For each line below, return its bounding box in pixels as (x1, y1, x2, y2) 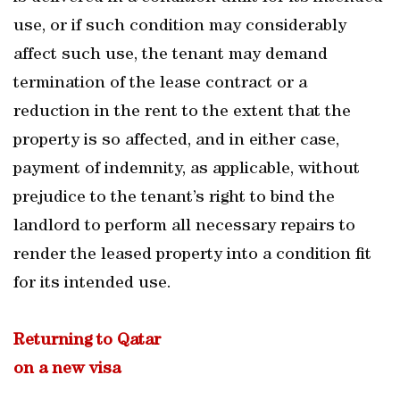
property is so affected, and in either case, (13, 132, 339, 150)
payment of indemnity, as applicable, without (13, 161, 360, 179)
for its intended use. (13, 275, 171, 293)
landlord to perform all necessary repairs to (13, 218, 355, 236)
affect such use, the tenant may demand (13, 46, 328, 64)
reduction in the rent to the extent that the (13, 104, 351, 121)
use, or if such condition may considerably (13, 18, 346, 36)
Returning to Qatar (13, 332, 161, 350)
